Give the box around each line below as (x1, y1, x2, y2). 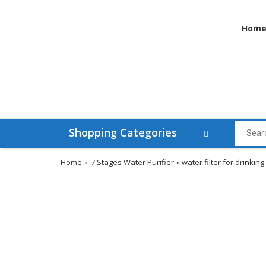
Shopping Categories (69, 125, 177, 140)
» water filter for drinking (174, 157, 264, 168)
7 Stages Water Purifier (90, 157, 174, 168)
